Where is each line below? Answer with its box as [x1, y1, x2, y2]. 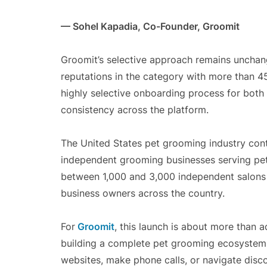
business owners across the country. [61, 187, 225, 199]
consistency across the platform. [61, 104, 209, 116]
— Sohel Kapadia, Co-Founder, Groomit [61, 20, 240, 32]
